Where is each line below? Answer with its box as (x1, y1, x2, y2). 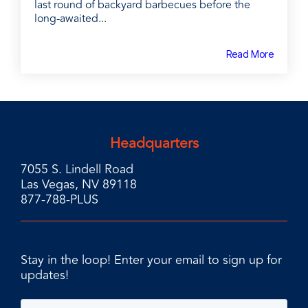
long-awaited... (34, 10, 107, 27)
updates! (21, 265, 69, 285)
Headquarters (109, 132, 199, 155)
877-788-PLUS (21, 190, 98, 210)
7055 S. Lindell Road (21, 159, 133, 179)
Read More (226, 48, 274, 60)
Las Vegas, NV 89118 (21, 175, 137, 195)
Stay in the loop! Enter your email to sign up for (21, 250, 282, 270)
